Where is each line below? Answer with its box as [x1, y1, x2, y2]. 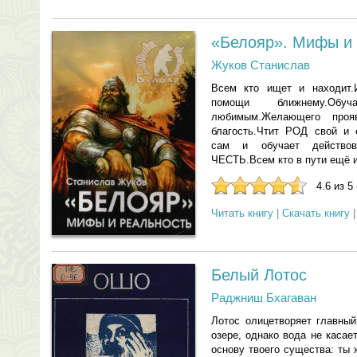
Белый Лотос [211, 266, 307, 284]
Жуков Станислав [211, 58, 310, 72]
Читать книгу [211, 207, 273, 219]
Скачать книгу [282, 207, 350, 219]
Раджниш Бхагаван [211, 291, 316, 304]
